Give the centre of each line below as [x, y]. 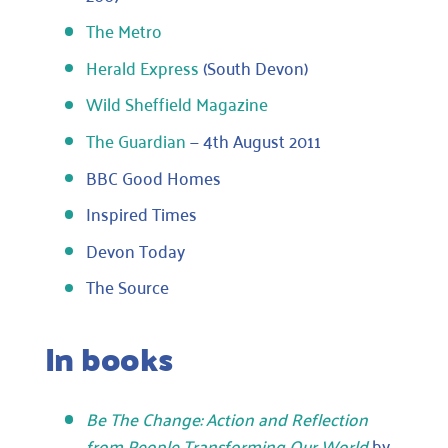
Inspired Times [141, 213]
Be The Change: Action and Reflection [226, 418]
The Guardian [135, 139]
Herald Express [142, 66]
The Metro [123, 30]
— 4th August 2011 [253, 139]
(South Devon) [253, 66]
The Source [127, 286]
